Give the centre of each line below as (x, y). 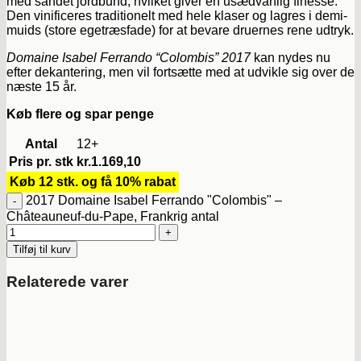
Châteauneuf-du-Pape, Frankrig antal (113, 217)
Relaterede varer (67, 281)
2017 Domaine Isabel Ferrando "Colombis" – (154, 201)
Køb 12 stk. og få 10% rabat (93, 182)
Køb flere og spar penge (80, 114)
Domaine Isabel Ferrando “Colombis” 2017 (129, 58)
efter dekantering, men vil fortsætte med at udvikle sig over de (180, 73)
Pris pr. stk (41, 162)
